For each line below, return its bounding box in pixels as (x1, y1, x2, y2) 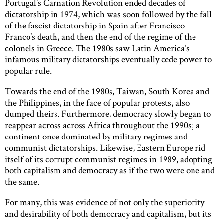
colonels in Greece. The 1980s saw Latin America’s (5, 41, 190, 54)
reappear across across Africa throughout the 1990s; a (5, 119, 200, 132)
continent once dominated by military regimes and (5, 130, 188, 143)
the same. (5, 175, 39, 188)
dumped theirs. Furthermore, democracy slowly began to (5, 108, 211, 120)
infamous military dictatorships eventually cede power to (5, 53, 212, 65)
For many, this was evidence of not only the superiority (5, 196, 204, 209)
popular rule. (5, 64, 52, 77)
